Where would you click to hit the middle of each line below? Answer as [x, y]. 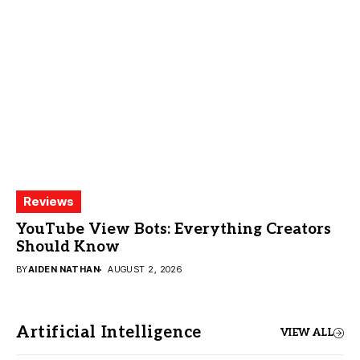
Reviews [49, 201]
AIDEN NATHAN [64, 269]
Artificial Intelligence [109, 333]
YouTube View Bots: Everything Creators [174, 229]
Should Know [68, 247]
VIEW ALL [307, 332]
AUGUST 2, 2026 [145, 269]
